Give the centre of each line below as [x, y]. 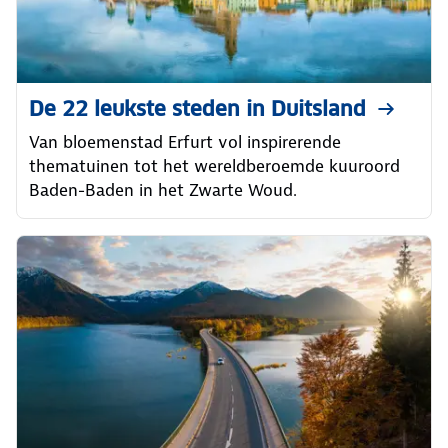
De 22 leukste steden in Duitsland [197, 108]
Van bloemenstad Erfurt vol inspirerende [185, 141]
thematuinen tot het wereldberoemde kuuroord [214, 165]
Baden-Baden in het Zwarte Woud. [163, 189]
